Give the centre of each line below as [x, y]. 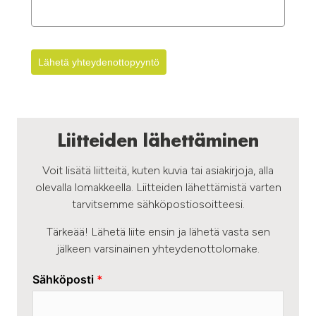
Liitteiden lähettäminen [158, 141]
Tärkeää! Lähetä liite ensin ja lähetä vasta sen [158, 231]
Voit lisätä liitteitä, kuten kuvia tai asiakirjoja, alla [158, 170]
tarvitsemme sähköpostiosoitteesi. [158, 204]
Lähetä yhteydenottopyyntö [99, 62]
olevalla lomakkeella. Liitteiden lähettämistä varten [158, 187]
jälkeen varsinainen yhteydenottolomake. [158, 248]
